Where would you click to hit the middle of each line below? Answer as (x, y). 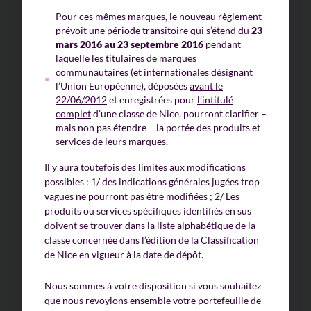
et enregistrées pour (152, 100)
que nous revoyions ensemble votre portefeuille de (153, 300)
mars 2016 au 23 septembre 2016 (129, 44)
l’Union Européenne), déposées (123, 86)
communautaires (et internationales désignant (154, 72)
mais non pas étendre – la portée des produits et (158, 127)
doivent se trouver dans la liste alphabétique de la (150, 225)
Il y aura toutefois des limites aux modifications (145, 167)
